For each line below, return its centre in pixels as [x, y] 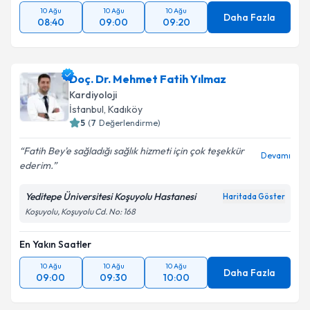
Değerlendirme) [130, 123]
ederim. [36, 165]
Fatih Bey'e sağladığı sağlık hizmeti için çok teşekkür [134, 151]
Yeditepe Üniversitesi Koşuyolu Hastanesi [110, 197]
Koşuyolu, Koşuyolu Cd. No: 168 [80, 211]
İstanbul [86, 109]
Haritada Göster [254, 197]
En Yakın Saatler [55, 244]
